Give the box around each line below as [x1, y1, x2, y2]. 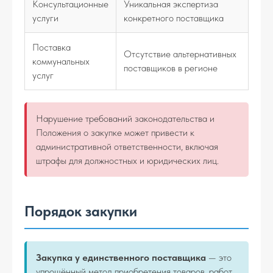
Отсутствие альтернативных [124, 48, 236, 60]
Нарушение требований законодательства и [36, 113, 214, 124]
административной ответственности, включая [36, 141, 218, 152]
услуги [32, 12, 58, 24]
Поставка [32, 41, 71, 53]
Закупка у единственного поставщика [36, 252, 206, 263]
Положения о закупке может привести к [36, 127, 194, 138]
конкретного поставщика [124, 12, 224, 24]
